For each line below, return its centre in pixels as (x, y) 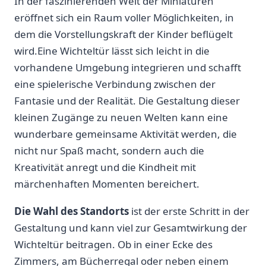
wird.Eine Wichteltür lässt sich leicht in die (112, 51)
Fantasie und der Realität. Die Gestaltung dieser (127, 101)
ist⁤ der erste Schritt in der (189, 211)
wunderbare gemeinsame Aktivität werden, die (126, 134)
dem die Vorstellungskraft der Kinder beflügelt (123, 34)
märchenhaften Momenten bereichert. (107, 184)
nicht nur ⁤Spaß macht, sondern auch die (109, 151)
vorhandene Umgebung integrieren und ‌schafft (128, 68)
